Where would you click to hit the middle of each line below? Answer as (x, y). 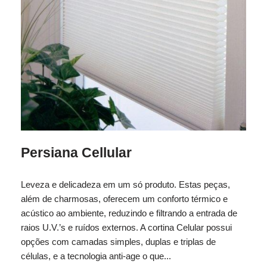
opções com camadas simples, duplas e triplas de (118, 241)
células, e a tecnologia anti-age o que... (96, 256)
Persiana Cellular (76, 153)
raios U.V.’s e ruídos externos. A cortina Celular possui (126, 227)
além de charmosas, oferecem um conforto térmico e (124, 198)
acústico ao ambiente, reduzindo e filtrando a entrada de (129, 213)
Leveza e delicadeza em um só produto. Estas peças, (125, 184)
